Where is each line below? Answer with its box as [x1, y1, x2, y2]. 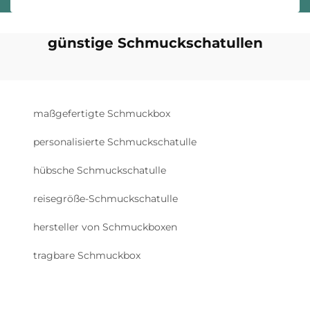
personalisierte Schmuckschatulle [33, 136, 197, 148]
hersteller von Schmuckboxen [33, 221, 177, 233]
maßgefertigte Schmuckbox [33, 107, 170, 120]
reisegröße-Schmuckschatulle [33, 192, 178, 205]
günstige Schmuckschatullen [47, 35, 263, 51]
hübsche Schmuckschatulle [33, 164, 166, 176]
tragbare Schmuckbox [33, 249, 140, 262]
